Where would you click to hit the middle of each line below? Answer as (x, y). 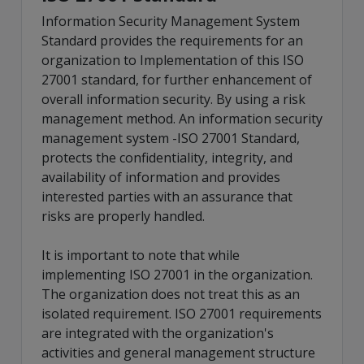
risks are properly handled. (123, 216)
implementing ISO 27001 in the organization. (177, 274)
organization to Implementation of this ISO (173, 60)
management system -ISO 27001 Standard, (171, 138)
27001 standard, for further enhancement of (177, 79)
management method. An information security (182, 118)
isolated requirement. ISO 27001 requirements (182, 313)
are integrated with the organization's (158, 333)
